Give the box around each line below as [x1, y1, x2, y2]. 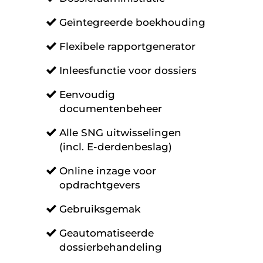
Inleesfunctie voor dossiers [59, 65, 197, 76]
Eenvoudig [59, 89, 115, 100]
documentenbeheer [59, 103, 162, 114]
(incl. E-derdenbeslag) [59, 141, 172, 153]
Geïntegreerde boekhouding [59, 16, 205, 28]
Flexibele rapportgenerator [59, 41, 195, 52]
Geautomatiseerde [59, 227, 154, 239]
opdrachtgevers [59, 179, 140, 191]
